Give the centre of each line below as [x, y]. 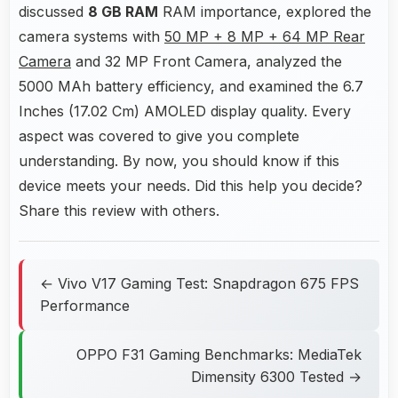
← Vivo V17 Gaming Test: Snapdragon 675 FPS [199, 283]
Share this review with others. [119, 210]
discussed [53, 11]
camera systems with [92, 36]
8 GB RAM [123, 11]
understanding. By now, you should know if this [179, 160]
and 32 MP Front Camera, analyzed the [207, 61]
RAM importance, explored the [265, 11]
